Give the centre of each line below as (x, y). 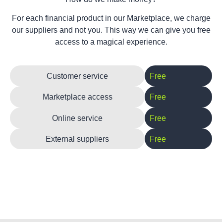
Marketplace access (77, 97)
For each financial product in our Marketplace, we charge (111, 18)
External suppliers (77, 139)
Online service (77, 118)
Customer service (77, 76)
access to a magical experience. (111, 42)
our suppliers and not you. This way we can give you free (111, 30)
